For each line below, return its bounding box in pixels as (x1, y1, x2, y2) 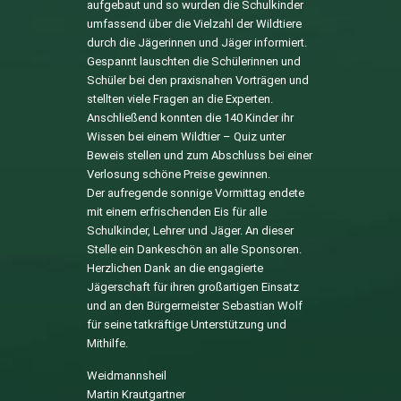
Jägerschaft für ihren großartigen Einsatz (86, 279, 299, 294)
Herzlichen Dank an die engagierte (86, 260, 263, 275)
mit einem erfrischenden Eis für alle (86, 204, 267, 218)
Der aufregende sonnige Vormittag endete (86, 185, 304, 200)
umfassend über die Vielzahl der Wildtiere (86, 16, 302, 30)
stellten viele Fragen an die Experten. (86, 91, 273, 106)
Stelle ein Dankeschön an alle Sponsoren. (86, 242, 302, 256)
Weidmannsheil (86, 368, 166, 382)
